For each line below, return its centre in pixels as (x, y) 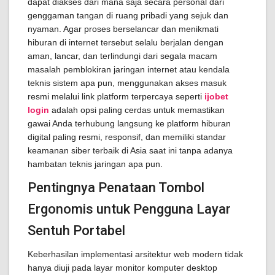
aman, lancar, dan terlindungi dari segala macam (122, 56)
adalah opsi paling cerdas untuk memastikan (137, 110)
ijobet (216, 96)
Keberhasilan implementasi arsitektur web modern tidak (135, 254)
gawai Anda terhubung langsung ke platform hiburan (129, 123)
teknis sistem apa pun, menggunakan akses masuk (127, 83)
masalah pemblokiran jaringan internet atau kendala (129, 69)
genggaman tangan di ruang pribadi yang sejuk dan (128, 15)
